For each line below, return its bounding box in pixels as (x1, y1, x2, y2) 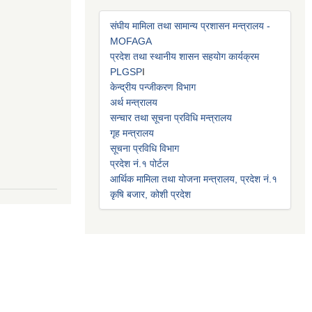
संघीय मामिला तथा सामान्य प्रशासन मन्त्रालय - (110, 19, 270, 31)
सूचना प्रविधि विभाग (110, 142, 179, 154)
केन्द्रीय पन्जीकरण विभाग (110, 81, 196, 93)
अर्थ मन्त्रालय (110, 96, 157, 108)
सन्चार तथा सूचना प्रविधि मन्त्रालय (110, 111, 232, 123)
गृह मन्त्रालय (110, 127, 154, 139)
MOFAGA (110, 35, 152, 47)
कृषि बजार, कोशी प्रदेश (110, 188, 191, 200)
